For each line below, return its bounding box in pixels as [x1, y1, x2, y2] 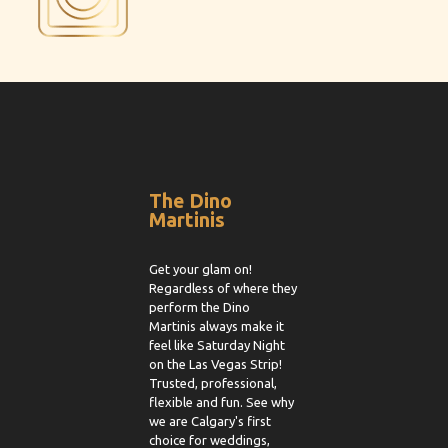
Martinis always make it [149, 319, 284, 333]
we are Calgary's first [149, 414, 271, 428]
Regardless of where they [149, 281, 297, 295]
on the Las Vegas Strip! [149, 357, 282, 371]
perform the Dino [149, 300, 250, 314]
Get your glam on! [149, 262, 252, 276]
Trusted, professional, [149, 376, 277, 390]
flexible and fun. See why [149, 395, 294, 409]
